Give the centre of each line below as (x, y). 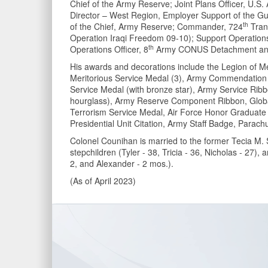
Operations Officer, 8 (109, 49)
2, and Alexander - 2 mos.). (122, 163)
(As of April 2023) (103, 181)
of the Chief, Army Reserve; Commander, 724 (156, 26)
